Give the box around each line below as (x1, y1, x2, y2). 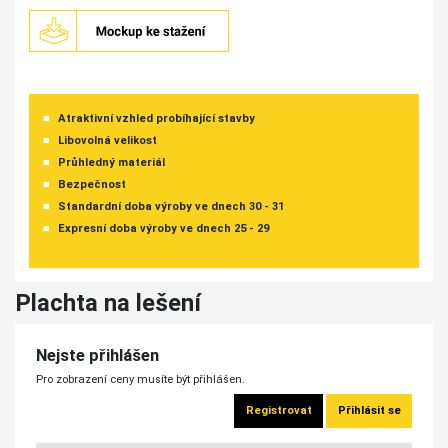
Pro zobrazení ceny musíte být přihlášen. (36, 372, 245, 386)
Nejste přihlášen (36, 344, 159, 365)
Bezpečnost (57, 178, 126, 192)
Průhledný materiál (57, 156, 165, 170)
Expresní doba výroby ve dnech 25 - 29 (57, 222, 269, 236)
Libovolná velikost (57, 134, 157, 148)
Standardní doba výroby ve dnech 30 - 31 (57, 200, 284, 214)
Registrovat (245, 404, 312, 418)
